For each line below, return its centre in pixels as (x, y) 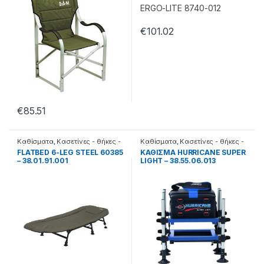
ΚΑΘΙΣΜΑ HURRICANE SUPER (193, 152)
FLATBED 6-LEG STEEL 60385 (70, 152)
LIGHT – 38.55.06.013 (178, 160)
